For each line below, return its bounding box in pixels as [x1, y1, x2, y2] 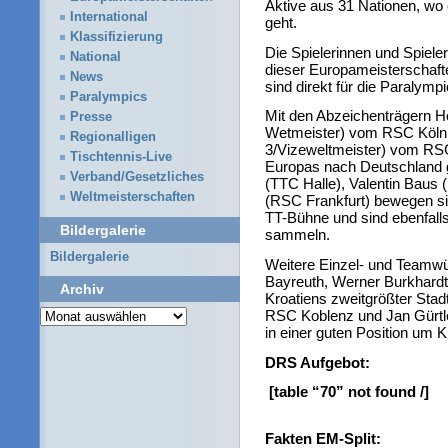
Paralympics [70, 90, 147, 105]
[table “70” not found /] [269, 383, 429, 401]
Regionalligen [70, 130, 156, 145]
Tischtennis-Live [70, 150, 172, 165]
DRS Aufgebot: [265, 353, 370, 371]
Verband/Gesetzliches [70, 170, 204, 185]
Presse [70, 110, 112, 125]
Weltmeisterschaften [70, 190, 195, 205]
